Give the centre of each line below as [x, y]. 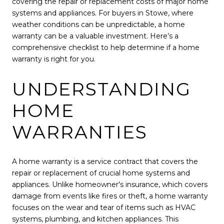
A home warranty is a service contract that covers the [105, 162]
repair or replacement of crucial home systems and [101, 173]
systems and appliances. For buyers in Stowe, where [103, 13]
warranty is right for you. [54, 59]
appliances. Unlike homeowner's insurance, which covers [110, 185]
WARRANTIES [80, 132]
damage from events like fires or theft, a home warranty [110, 196]
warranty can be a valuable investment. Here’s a [95, 36]
